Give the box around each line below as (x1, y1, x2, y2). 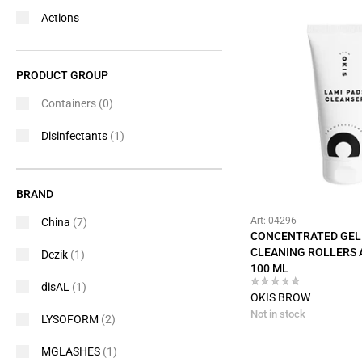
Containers (41, 97, 99, 110)
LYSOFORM (41, 313, 101, 326)
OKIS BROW (250, 291, 310, 304)
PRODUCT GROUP (16, 69, 108, 82)
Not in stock (250, 308, 305, 320)
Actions (41, 11, 79, 24)
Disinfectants (41, 129, 110, 142)
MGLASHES (41, 345, 103, 358)
